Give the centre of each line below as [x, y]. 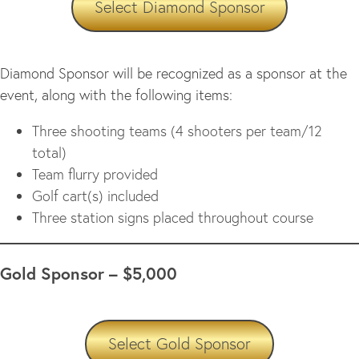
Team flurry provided [95, 174]
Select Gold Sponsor [179, 344]
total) [49, 153]
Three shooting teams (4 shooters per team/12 [177, 131]
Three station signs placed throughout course [173, 218]
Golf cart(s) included [95, 196]
